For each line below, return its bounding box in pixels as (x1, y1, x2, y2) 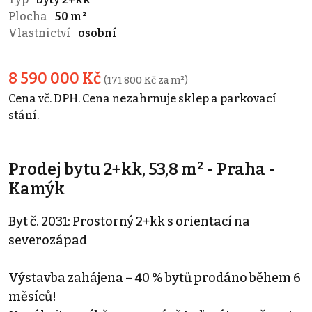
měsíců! (8, 289, 56, 305)
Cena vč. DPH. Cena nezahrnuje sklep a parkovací (8, 92, 276, 106)
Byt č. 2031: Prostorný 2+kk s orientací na (8, 214, 250, 230)
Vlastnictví (8, 26, 72, 40)
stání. (8, 109, 39, 123)
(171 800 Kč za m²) (104, 75, 188, 87)
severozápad (8, 233, 87, 249)
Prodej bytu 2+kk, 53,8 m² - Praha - (8, 159, 276, 180)
